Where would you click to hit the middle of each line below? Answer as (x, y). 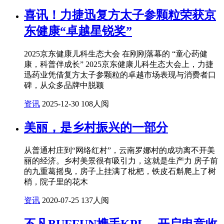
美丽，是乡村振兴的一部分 (96, 127)
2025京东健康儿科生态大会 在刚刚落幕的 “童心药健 (116, 54)
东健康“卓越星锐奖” (78, 31)
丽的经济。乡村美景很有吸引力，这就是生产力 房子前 (121, 160)
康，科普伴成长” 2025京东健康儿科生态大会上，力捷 (119, 64)
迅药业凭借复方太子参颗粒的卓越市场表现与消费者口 (120, 75)
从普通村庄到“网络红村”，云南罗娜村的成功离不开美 (119, 150)
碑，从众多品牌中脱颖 (64, 85)
